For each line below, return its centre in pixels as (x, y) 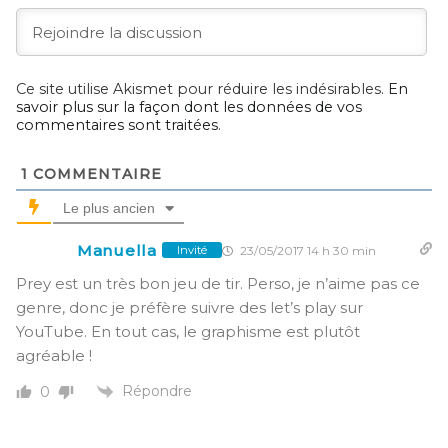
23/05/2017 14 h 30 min (306, 250)
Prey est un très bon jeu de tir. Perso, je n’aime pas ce (218, 283)
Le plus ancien (109, 207)
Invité (191, 250)
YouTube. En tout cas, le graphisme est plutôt (188, 331)
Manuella (117, 250)
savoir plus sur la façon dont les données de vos (189, 106)
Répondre (157, 390)
